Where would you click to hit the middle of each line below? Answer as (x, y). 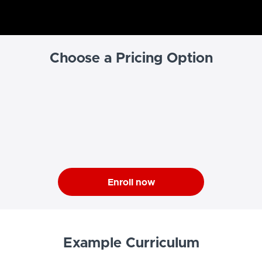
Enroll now (131, 183)
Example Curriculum (131, 243)
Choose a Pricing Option (131, 59)
